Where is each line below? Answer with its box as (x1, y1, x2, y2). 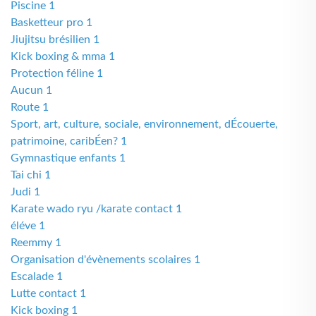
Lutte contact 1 (11, 288, 86, 299)
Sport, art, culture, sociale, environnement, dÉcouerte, (11, 119, 278, 130)
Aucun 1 (11, 85, 52, 96)
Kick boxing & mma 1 (11, 51, 115, 62)
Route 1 (11, 102, 49, 113)
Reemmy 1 (11, 237, 61, 248)
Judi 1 (11, 186, 40, 197)
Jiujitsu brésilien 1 (11, 34, 99, 45)
